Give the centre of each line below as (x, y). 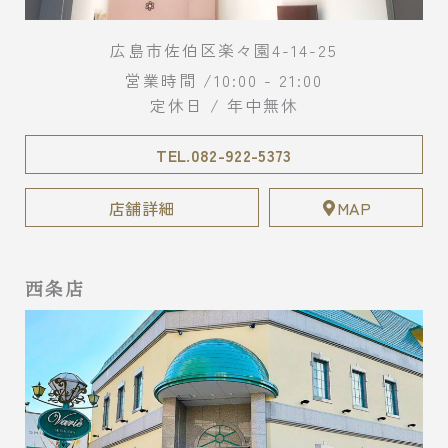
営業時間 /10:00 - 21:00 (224, 79)
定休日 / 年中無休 (224, 104)
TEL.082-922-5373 (224, 154)
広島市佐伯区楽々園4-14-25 (224, 49)
